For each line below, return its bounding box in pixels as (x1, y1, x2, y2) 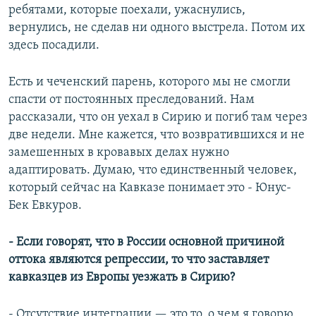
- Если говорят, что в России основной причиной (8, 236, 284, 250)
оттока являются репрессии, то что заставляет (8, 253, 269, 267)
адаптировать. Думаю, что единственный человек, (8, 164, 297, 178)
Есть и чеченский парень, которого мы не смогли (8, 75, 291, 90)
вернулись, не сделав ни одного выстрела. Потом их (8, 21, 305, 35)
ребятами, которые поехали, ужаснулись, (8, 4, 245, 18)
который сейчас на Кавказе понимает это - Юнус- (8, 181, 291, 195)
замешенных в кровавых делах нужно (8, 146, 229, 160)
